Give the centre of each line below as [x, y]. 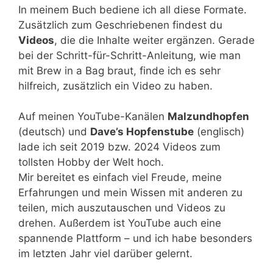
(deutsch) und [54, 132]
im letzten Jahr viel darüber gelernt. [105, 253]
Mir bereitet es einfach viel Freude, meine [120, 177]
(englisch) [219, 132]
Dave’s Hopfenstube [142, 132]
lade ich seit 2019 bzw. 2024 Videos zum [119, 147]
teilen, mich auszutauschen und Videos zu [122, 208]
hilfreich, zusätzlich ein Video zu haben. [115, 86]
